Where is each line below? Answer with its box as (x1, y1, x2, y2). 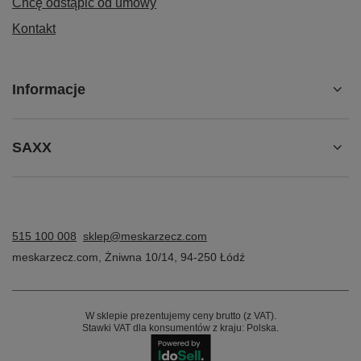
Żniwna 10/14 (105, 250, 174, 263)
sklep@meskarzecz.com (83, 229, 207, 243)
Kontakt (12, 21, 56, 35)
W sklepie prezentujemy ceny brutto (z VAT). (85, 309, 276, 322)
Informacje (12, 81, 85, 98)
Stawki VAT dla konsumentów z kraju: (82, 322, 247, 334)
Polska (247, 322, 276, 334)
